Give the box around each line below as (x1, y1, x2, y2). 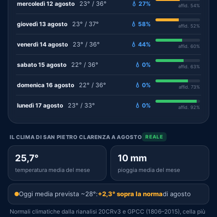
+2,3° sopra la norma (98, 190, 163, 198)
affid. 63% (178, 64, 200, 69)
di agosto (163, 190, 191, 198)
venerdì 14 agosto (17, 40, 68, 48)
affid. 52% (178, 23, 200, 29)
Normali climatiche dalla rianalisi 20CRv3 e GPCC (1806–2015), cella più (10, 208, 205, 215)
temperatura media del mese (15, 167, 90, 173)
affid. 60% (178, 44, 200, 49)
